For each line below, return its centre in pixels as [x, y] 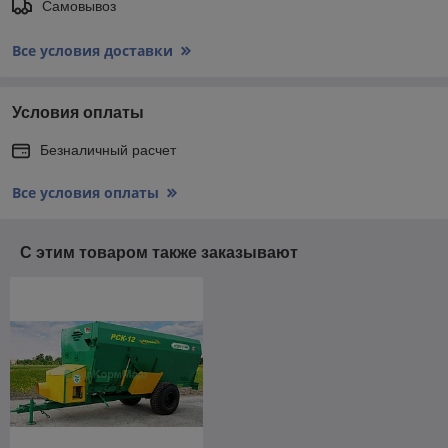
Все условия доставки [92, 51]
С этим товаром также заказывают [159, 253]
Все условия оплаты [85, 193]
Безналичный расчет [108, 150]
